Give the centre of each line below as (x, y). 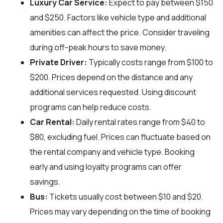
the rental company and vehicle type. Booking (112, 152)
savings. (45, 181)
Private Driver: (58, 62)
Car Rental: (52, 122)
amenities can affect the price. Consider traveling (120, 32)
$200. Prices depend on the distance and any (111, 77)
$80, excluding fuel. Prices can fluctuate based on (120, 137)
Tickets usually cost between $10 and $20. (125, 196)
